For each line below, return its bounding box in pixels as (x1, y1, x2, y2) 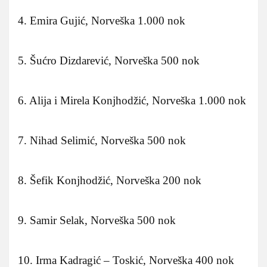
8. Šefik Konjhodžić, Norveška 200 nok (18, 173, 201, 187)
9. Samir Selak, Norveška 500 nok (18, 213, 176, 226)
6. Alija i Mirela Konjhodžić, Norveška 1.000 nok (18, 94, 246, 107)
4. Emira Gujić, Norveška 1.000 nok (18, 14, 185, 27)
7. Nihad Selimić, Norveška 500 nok (18, 133, 186, 147)
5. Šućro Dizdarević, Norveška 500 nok (18, 54, 200, 67)
